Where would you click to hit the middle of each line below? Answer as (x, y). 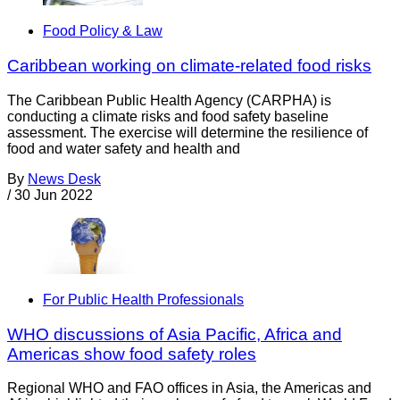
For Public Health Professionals (143, 299)
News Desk (64, 179)
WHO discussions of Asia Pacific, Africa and (175, 334)
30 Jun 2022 (54, 195)
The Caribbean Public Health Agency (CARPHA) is (169, 100)
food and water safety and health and (124, 148)
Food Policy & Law (103, 31)
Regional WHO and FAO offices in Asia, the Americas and (189, 388)
